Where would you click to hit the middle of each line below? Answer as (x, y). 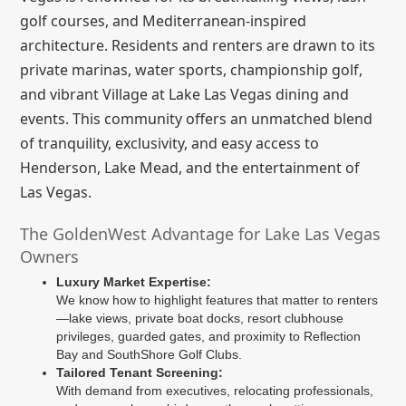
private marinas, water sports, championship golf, (192, 69)
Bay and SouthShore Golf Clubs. (150, 354)
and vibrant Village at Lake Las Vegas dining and (185, 94)
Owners (50, 256)
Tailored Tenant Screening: (140, 372)
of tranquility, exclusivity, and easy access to (170, 143)
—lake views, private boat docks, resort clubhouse (200, 318)
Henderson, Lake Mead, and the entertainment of (190, 167)
